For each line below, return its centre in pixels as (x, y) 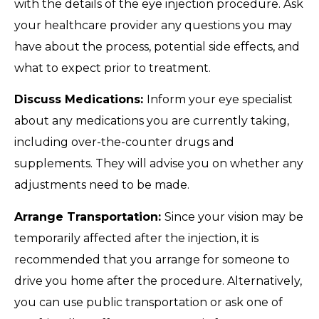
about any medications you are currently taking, (152, 121)
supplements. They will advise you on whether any (159, 164)
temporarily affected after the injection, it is (136, 238)
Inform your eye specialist (220, 100)
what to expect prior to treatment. (113, 68)
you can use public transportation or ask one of (148, 302)
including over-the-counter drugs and (124, 142)
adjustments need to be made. (102, 185)
